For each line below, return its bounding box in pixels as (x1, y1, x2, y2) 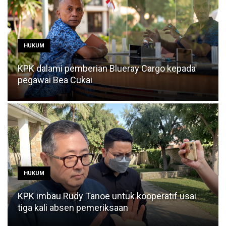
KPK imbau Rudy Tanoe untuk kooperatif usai (18, 190, 196, 201)
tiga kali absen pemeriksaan (18, 202, 128, 213)
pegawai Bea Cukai (18, 75, 92, 85)
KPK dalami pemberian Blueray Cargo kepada (18, 63, 196, 74)
